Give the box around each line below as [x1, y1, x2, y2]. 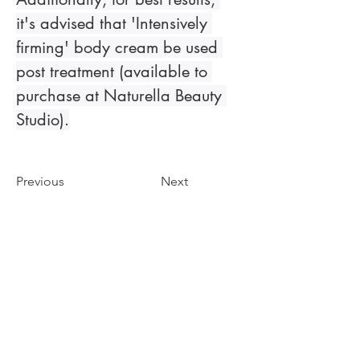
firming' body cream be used [16, 37, 223, 58]
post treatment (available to [16, 61, 212, 82]
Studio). [16, 109, 69, 130]
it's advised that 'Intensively [16, 13, 212, 34]
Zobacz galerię [46, 247, 211, 279]
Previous [16, 174, 64, 189]
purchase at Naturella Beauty [16, 85, 227, 106]
